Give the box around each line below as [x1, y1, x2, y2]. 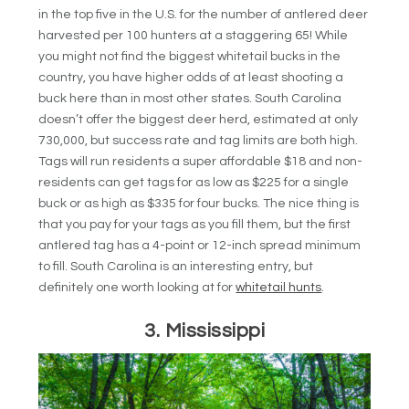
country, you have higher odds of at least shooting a [38, 70, 344, 84]
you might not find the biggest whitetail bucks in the [38, 49, 341, 63]
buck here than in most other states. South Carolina [38, 91, 342, 105]
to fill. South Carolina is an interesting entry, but [38, 259, 314, 273]
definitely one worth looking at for [38, 280, 236, 294]
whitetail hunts [236, 280, 322, 294]
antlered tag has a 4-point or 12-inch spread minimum [38, 238, 362, 252]
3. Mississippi [144, 320, 265, 342]
